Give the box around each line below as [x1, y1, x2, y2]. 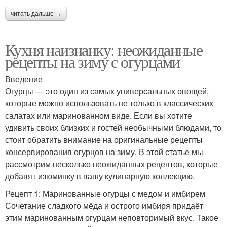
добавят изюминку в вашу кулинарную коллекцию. [5, 170, 195, 182]
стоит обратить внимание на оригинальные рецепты [5, 134, 203, 146]
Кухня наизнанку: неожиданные [5, 39, 203, 61]
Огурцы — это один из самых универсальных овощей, [5, 85, 209, 97]
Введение [5, 73, 43, 85]
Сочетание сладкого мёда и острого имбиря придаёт [5, 200, 203, 212]
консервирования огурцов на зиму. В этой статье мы [5, 146, 203, 158]
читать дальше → [11, 10, 61, 18]
